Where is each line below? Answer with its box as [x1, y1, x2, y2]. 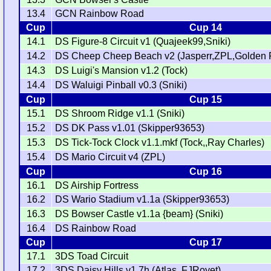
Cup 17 [189, 237, 223, 247]
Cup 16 [189, 166, 223, 177]
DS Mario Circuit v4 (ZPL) [55, 151, 166, 162]
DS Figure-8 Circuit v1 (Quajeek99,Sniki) [55, 36, 231, 47]
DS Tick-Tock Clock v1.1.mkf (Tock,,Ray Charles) [55, 137, 265, 148]
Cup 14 [189, 22, 223, 33]
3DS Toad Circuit [55, 250, 129, 261]
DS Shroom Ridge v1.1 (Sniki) [55, 108, 185, 119]
